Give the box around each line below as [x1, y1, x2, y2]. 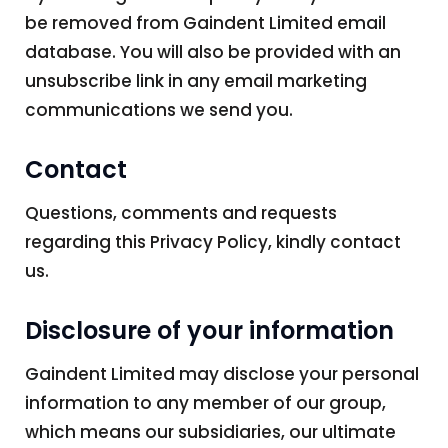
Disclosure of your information [25, 314, 394, 348]
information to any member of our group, [25, 391, 386, 416]
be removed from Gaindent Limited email [25, 11, 386, 36]
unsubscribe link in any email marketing [25, 69, 367, 94]
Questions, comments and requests [25, 201, 337, 226]
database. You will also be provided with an [25, 40, 401, 65]
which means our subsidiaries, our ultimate [25, 420, 396, 445]
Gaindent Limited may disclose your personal [25, 362, 419, 387]
